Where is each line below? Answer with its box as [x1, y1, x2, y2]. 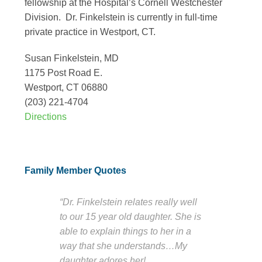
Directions [25, 112, 67, 122]
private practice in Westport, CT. [25, 26, 156, 37]
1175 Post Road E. [25, 68, 102, 78]
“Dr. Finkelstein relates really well [60, 196, 197, 208]
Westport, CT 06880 [25, 82, 108, 93]
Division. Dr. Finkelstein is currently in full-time [25, 12, 218, 22]
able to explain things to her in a [60, 226, 191, 237]
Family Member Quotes [25, 165, 126, 175]
